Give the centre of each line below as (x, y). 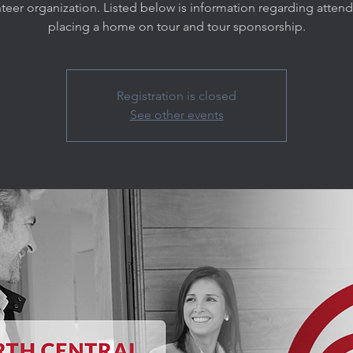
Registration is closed (176, 96)
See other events (176, 115)
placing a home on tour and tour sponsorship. (176, 26)
